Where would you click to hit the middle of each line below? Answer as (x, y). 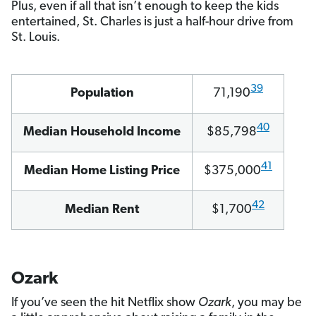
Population (102, 94)
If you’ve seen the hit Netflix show (105, 303)
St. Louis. (36, 38)
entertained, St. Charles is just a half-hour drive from (152, 23)
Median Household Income (102, 133)
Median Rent (102, 210)
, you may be (267, 303)
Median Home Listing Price (102, 171)
